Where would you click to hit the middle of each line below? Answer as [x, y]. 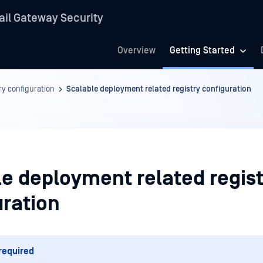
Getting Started [202, 50]
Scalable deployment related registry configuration [159, 89]
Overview [136, 50]
